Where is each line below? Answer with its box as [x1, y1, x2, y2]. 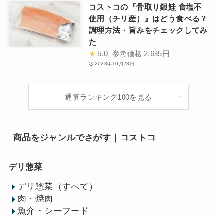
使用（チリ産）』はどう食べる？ [88, 14, 208, 23]
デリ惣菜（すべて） [17, 182, 98, 192]
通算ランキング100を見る [65, 93, 152, 102]
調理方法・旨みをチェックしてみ [88, 25, 208, 34]
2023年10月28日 [94, 61, 135, 66]
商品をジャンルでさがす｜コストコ [13, 132, 156, 142]
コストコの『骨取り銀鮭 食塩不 [88, 2, 202, 11]
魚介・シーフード [17, 206, 89, 216]
